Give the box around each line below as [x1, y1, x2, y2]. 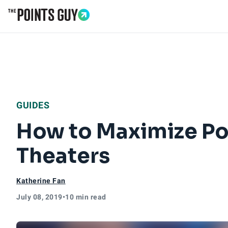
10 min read [65, 193, 106, 201]
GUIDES [16, 100, 49, 110]
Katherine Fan [16, 177, 66, 185]
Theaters [16, 143, 110, 169]
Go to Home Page [8, 20, 76, 32]
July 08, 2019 [16, 193, 63, 201]
